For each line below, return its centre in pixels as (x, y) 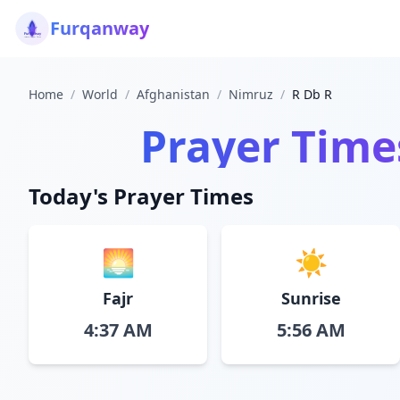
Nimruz (251, 94)
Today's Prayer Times (141, 196)
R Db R (312, 94)
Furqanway (100, 28)
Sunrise (311, 298)
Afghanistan (173, 94)
